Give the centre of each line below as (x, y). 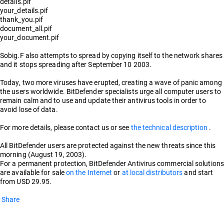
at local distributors (153, 172)
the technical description (170, 127)
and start (199, 172)
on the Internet (90, 172)
